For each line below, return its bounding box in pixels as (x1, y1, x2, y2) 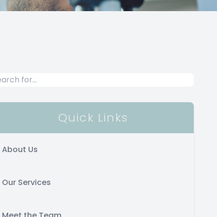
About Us (2, 144, 38, 155)
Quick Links (58, 109, 128, 125)
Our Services (2, 177, 51, 188)
